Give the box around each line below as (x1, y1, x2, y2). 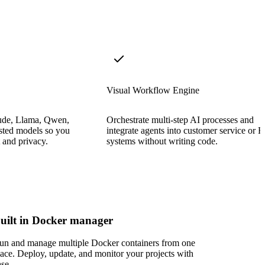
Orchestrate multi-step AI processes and (106, 114, 254, 125)
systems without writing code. (106, 135, 218, 146)
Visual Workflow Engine (106, 85, 199, 95)
